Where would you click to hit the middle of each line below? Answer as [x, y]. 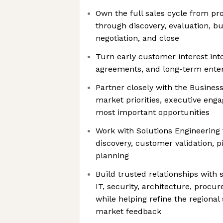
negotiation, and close [137, 38]
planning [112, 156]
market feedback [128, 211]
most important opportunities [153, 112]
